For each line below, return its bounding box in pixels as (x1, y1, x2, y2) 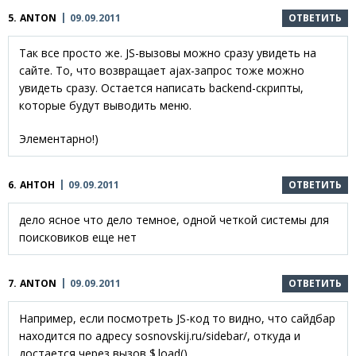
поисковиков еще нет (19, 229, 137, 245)
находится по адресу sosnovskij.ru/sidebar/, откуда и (19, 327, 300, 343)
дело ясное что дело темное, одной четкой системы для (19, 211, 329, 227)
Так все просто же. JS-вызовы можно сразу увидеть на (19, 44, 316, 60)
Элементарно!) (19, 130, 99, 146)
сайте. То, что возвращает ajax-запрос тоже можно (19, 62, 304, 78)
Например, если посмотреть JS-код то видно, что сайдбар (19, 310, 335, 326)
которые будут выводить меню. (19, 97, 192, 113)
